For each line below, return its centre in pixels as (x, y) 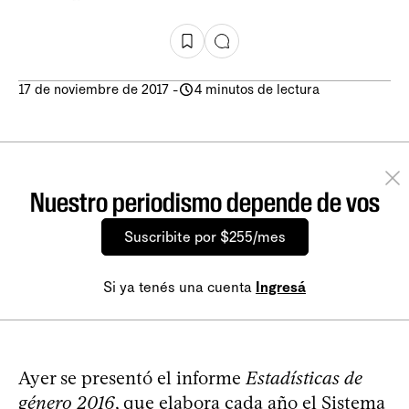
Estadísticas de (304, 378)
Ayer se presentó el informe (132, 378)
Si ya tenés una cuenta (179, 288)
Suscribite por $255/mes (204, 237)
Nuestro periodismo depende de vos (204, 203)
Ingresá (281, 288)
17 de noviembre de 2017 (94, 90)
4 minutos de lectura (257, 90)
